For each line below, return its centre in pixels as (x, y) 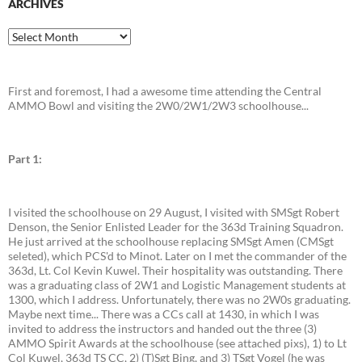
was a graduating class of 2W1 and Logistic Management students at (177, 285)
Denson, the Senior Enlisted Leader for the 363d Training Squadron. (176, 227)
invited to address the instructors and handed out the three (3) (162, 328)
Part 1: (25, 159)
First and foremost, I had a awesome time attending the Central (165, 91)
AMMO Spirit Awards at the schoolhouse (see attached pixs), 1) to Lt (177, 343)
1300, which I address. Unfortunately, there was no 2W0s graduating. (179, 299)
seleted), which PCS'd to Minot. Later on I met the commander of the (177, 256)
